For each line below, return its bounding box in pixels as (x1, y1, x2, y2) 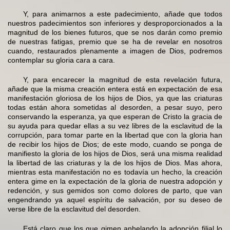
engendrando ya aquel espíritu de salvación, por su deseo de (8, 196, 222, 204)
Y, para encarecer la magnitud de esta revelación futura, (23, 75, 222, 84)
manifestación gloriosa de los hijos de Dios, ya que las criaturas (8, 94, 222, 103)
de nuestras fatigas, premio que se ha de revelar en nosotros (8, 37, 222, 46)
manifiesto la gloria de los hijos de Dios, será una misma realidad (8, 149, 222, 158)
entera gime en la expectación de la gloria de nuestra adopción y (8, 177, 222, 186)
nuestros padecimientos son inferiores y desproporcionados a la (8, 19, 222, 28)
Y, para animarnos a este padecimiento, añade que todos (23, 10, 222, 18)
